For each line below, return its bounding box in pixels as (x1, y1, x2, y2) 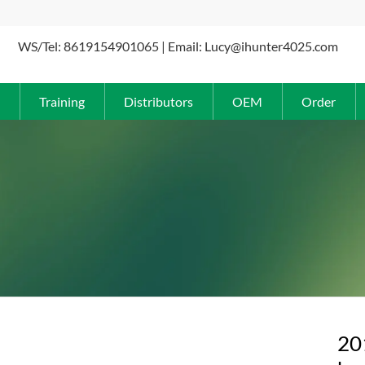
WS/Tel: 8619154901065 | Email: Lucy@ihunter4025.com (18, 38, 339, 54)
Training (39, 94, 85, 109)
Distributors (124, 94, 193, 109)
